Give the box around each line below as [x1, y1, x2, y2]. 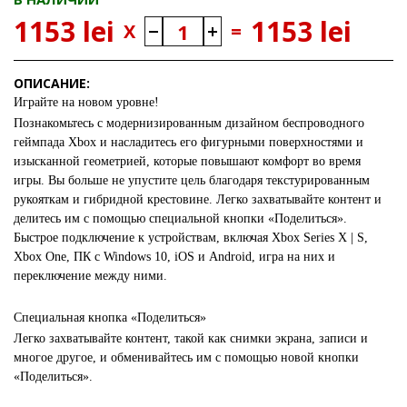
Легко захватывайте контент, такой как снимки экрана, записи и [14, 332, 368, 345]
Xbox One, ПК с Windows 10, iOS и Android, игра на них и [14, 250, 335, 263]
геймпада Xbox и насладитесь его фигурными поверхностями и [14, 135, 363, 149]
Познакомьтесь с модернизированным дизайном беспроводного [14, 116, 364, 130]
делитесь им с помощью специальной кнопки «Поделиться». [14, 212, 347, 225]
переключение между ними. [14, 269, 167, 283]
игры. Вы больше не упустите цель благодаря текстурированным [14, 174, 370, 187]
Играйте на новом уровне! [14, 95, 159, 109]
